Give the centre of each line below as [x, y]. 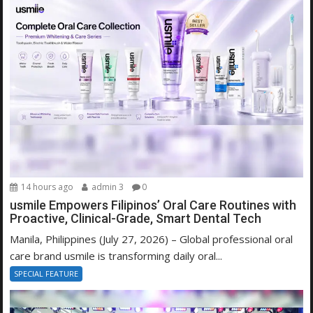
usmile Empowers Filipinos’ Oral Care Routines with [153, 205]
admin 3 [107, 187]
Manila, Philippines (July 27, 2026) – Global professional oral [152, 239]
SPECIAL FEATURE [46, 274]
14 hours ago [46, 187]
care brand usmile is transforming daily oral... [116, 256]
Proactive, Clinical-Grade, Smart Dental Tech [136, 219]
